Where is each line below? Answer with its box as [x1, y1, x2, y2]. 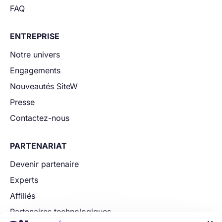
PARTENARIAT [10, 141, 67, 151]
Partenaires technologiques [10, 207, 111, 217]
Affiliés [10, 191, 35, 201]
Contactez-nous [10, 113, 69, 123]
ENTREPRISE [10, 31, 59, 42]
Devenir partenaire [10, 159, 79, 169]
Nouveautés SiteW [10, 81, 78, 92]
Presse [10, 97, 35, 108]
